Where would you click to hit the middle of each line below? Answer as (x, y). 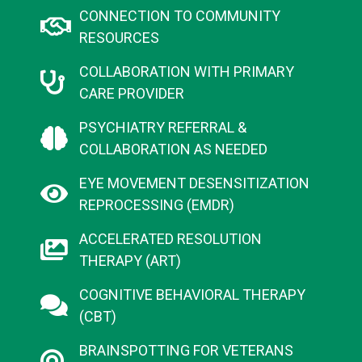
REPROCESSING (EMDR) (156, 205)
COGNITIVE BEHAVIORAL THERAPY (192, 295)
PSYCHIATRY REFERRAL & (162, 128)
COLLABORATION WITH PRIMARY (186, 72)
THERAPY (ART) (130, 261)
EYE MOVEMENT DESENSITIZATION (194, 183)
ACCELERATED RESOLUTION (170, 239)
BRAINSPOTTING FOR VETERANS (186, 351)
